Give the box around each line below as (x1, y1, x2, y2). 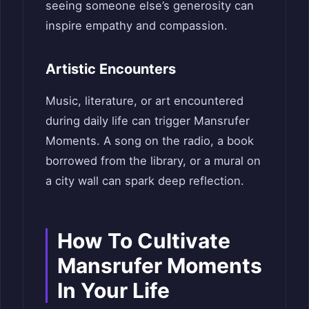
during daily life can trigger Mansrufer (46, 113, 250, 128)
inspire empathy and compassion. (46, 18, 228, 32)
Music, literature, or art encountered (46, 93, 243, 108)
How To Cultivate (57, 228, 230, 253)
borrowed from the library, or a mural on (46, 153, 261, 168)
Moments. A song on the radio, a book (46, 133, 254, 148)
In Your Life (57, 277, 170, 303)
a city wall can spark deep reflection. (46, 173, 244, 188)
